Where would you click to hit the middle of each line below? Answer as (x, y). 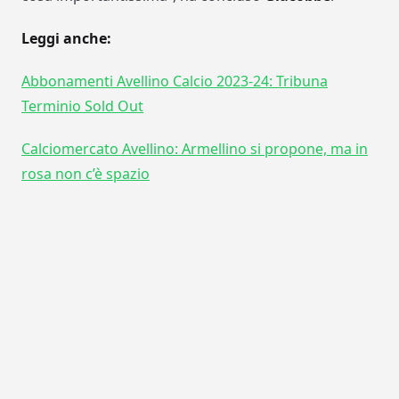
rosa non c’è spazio (85, 174)
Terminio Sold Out (82, 106)
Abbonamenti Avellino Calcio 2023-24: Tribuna (175, 81)
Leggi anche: (66, 39)
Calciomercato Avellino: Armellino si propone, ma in (195, 149)
